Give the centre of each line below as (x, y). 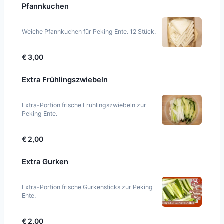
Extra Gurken (45, 162)
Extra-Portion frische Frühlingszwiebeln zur (84, 105)
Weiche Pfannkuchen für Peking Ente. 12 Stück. (89, 31)
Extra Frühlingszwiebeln (65, 80)
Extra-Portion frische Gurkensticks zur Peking (87, 187)
